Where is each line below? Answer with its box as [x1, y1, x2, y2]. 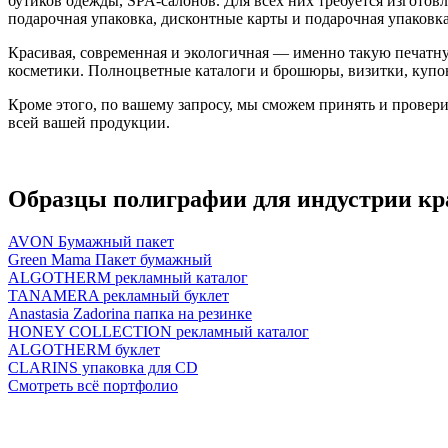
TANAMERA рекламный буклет [8, 287, 229, 305]
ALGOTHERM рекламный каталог [8, 269, 248, 287]
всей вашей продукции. [8, 114, 170, 132]
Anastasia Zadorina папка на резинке [8, 305, 252, 323]
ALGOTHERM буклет [8, 341, 160, 359]
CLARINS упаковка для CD [8, 359, 198, 377]
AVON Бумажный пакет [8, 233, 174, 251]
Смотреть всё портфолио [8, 377, 178, 395]
